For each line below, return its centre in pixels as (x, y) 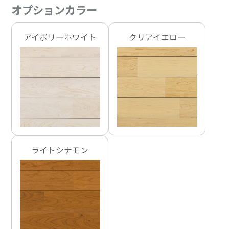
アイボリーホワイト (60, 37)
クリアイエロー (157, 37)
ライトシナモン (60, 150)
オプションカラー (54, 9)
